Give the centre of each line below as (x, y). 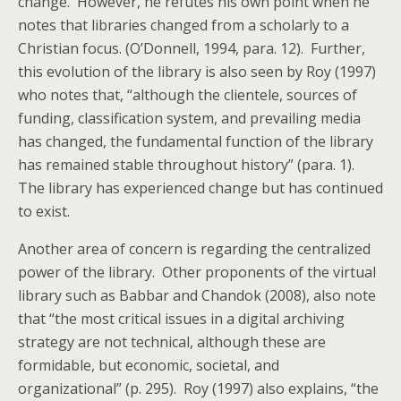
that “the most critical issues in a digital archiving (181, 319)
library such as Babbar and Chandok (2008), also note (197, 295)
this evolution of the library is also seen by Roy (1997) (197, 72)
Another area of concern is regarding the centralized (194, 249)
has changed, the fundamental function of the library (196, 141)
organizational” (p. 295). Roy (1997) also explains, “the (198, 388)
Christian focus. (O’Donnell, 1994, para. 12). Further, (192, 48)
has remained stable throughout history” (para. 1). (188, 165)
